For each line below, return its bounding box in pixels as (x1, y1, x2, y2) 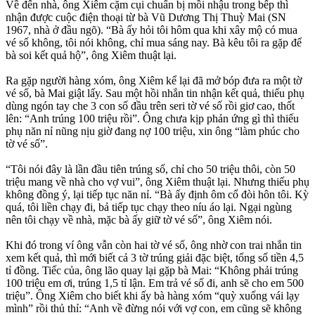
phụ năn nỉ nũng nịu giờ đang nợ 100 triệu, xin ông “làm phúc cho (6, 124, 300, 137)
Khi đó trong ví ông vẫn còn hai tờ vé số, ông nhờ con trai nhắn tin (6, 238, 302, 251)
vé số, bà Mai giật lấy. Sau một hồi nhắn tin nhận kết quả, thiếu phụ (6, 86, 304, 99)
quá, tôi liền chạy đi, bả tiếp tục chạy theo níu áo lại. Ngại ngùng (6, 200, 292, 213)
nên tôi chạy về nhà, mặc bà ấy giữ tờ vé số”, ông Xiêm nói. (6, 213, 272, 226)
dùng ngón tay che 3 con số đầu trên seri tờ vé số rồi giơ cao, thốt (6, 99, 295, 112)
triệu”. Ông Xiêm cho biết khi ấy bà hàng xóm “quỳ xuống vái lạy (6, 289, 300, 302)
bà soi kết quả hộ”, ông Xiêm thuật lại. (6, 49, 176, 61)
